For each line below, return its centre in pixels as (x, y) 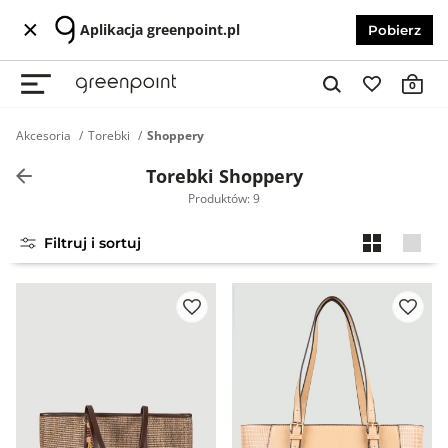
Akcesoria (43, 135)
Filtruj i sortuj (92, 243)
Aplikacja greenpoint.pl (160, 29)
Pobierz (394, 30)
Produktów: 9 (224, 198)
